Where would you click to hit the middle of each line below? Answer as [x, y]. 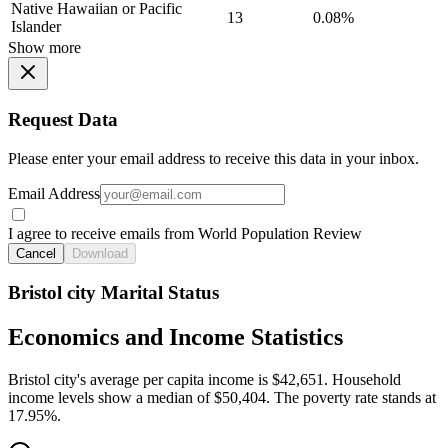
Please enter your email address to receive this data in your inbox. [213, 158]
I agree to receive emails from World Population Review [185, 233]
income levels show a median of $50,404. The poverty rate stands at [222, 398]
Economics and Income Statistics [175, 337]
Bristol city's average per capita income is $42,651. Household [204, 380]
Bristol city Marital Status [113, 293]
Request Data [63, 120]
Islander [36, 27]
